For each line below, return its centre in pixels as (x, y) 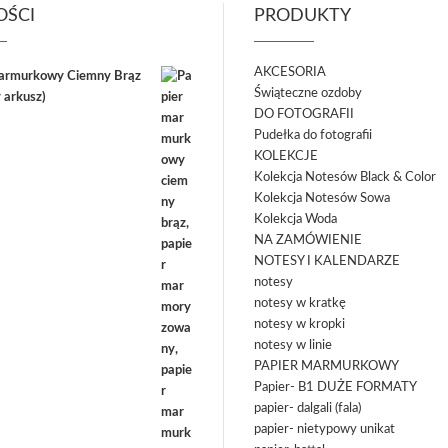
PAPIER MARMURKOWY (326, 366)
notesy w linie (293, 345)
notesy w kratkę (300, 303)
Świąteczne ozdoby (308, 93)
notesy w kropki (299, 324)
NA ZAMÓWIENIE (308, 240)
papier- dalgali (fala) (307, 408)
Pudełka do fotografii (313, 135)
